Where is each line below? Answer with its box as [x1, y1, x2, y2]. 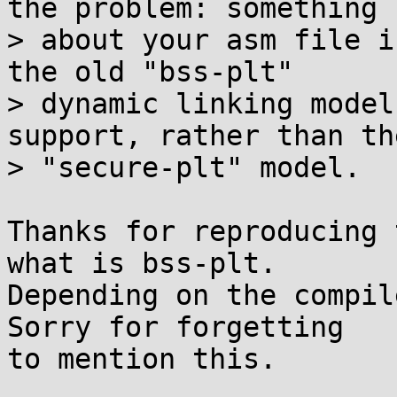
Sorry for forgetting [7, 311, 344, 343]
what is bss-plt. [7, 247, 276, 279]
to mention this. [7, 343, 276, 375]
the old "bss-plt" [7, 56, 293, 88]
